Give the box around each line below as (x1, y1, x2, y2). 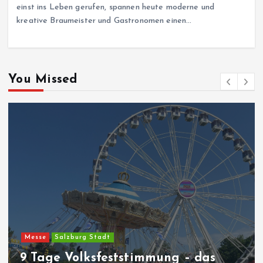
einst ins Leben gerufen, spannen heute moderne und (16, 3, 215, 12)
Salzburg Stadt (55, 234, 111, 241)
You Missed (8, 73, 77, 86)
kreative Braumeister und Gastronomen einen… (16, 16, 192, 26)
